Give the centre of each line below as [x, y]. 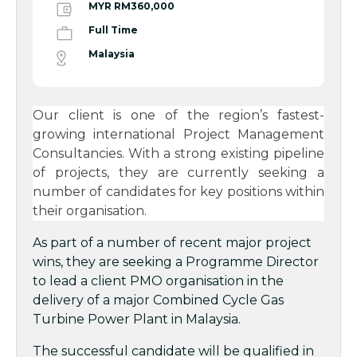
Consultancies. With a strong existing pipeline [178, 153]
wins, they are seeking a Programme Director [176, 262]
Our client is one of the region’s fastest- [178, 115]
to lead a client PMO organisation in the [158, 281]
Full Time [113, 30]
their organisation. [90, 211]
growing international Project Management [178, 134]
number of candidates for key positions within [178, 192]
